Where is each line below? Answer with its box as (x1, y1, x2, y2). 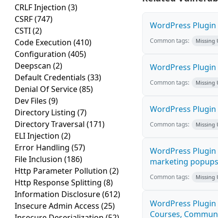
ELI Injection (15, 130, 61, 142)
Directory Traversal (15, 119, 87, 130)
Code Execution (15, 37, 73, 48)
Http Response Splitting (15, 177, 104, 188)
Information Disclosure (15, 189, 102, 200)
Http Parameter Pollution (15, 165, 109, 177)
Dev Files (15, 95, 49, 107)
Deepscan (15, 60, 53, 72)
